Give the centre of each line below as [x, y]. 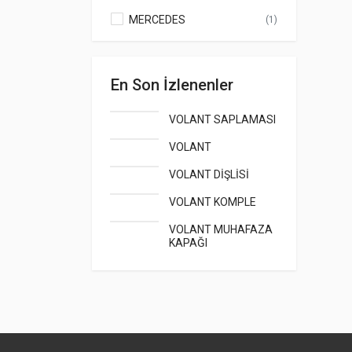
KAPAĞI [188, 242]
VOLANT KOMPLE [213, 202]
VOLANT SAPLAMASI [222, 119]
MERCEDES [157, 19]
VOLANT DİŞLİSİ [209, 174]
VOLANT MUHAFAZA [221, 229]
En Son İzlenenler [172, 84]
